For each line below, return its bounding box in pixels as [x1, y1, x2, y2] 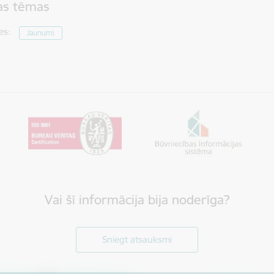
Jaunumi [27, 28, 55, 37]
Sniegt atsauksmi [102, 234, 172, 246]
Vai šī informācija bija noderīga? [45, 191, 229, 209]
